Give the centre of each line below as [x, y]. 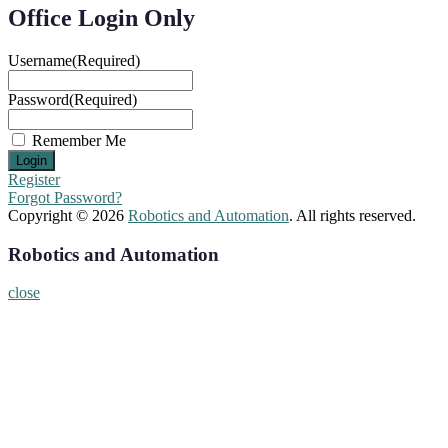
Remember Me [79, 140]
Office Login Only [101, 18]
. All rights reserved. [352, 215]
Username [40, 60]
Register [34, 179]
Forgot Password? [65, 197]
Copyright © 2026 [68, 215]
